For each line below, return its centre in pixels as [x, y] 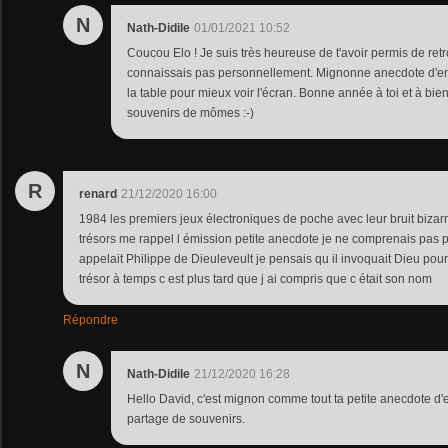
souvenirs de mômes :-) [190, 112]
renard [98, 193]
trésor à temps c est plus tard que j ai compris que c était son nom [255, 278]
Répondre [90, 319]
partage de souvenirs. [186, 418]
